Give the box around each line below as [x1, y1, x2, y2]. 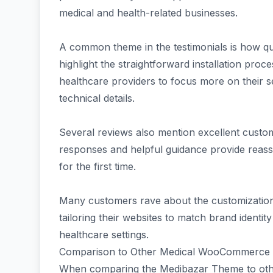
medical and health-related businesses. [59, 7, 238, 19]
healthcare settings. [59, 229, 149, 241]
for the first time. [59, 160, 136, 172]
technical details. [59, 92, 135, 104]
